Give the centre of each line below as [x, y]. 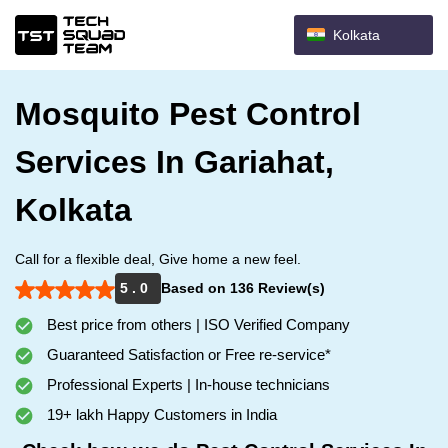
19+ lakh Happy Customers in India [160, 414]
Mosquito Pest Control [188, 114]
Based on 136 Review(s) [243, 288]
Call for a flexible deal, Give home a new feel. [158, 259]
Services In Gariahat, [174, 162]
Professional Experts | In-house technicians [186, 384]
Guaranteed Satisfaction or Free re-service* [187, 354]
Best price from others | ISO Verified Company [196, 324]
